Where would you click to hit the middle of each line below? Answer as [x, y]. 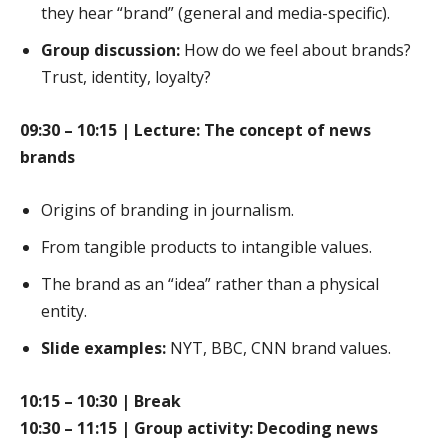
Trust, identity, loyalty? [126, 77]
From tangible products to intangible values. [206, 247]
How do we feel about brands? [295, 50]
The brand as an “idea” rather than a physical [210, 284]
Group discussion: [110, 50]
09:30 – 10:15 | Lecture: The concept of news [195, 130]
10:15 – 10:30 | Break [100, 401]
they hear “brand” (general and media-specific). [215, 13]
